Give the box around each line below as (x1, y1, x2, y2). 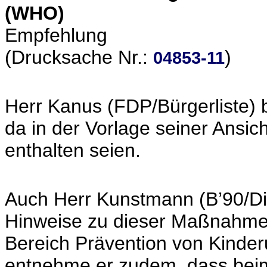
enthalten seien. (5, 139, 141, 161)
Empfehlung (5, 24, 107, 46)
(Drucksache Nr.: (5, 46, 153, 68)
